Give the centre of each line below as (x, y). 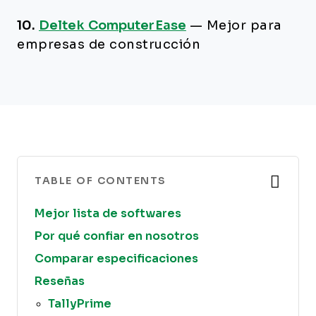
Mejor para (244, 25)
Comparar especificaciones (116, 259)
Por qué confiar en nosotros (117, 236)
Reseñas (60, 281)
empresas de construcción (109, 44)
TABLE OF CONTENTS (101, 181)
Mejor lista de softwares (108, 213)
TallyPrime (80, 304)
